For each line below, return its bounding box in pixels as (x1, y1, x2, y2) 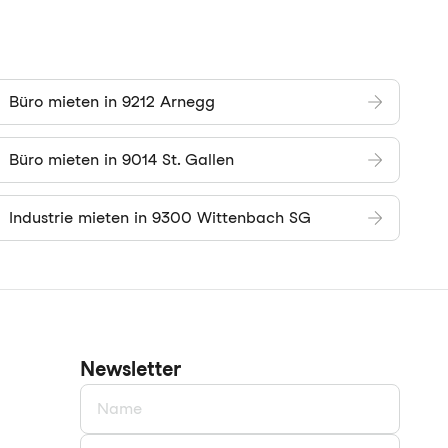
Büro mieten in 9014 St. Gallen (9, 150, 234, 169)
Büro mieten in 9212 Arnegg (9, 92, 215, 111)
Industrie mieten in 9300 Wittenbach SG (9, 208, 311, 227)
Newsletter (80, 357, 181, 381)
